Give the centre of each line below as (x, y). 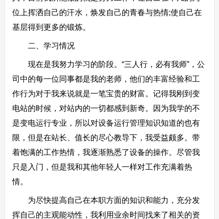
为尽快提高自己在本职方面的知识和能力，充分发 (106, 200)
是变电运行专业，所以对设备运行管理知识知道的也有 (106, 123)
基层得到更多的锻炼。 (51, 27)
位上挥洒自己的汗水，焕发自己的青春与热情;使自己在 (107, 12)
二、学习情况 (43, 46)
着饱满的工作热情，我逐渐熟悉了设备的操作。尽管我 (106, 152)
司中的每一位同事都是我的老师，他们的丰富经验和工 (106, 79)
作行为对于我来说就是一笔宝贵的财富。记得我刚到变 (106, 94)
